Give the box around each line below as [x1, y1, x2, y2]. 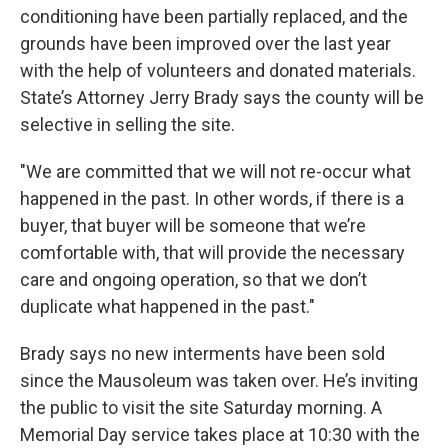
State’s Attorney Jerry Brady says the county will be [20, 87, 424, 108]
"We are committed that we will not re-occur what [20, 161, 411, 182]
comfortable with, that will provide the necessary [20, 242, 405, 263]
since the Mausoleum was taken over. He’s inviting [20, 370, 418, 391]
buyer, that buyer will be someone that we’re [20, 215, 366, 236]
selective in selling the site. [20, 114, 243, 135]
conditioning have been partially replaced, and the [20, 6, 408, 27]
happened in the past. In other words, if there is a [20, 188, 404, 209]
